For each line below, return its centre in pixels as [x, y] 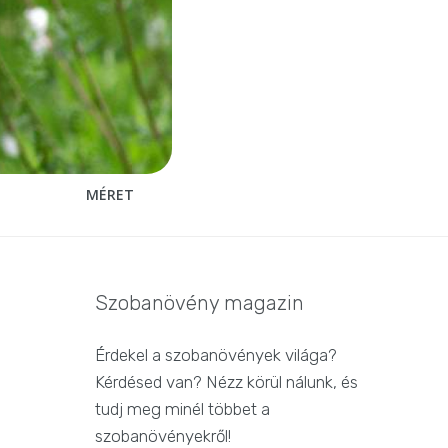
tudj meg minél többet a [183, 409]
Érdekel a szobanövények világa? [216, 355]
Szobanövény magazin [200, 303]
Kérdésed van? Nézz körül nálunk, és [227, 382]
